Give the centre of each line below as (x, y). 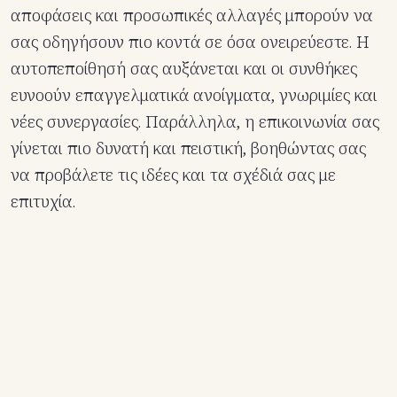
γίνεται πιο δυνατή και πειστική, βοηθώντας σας (188, 148)
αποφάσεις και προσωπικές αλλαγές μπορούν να (192, 16)
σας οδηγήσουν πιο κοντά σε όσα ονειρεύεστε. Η (190, 42)
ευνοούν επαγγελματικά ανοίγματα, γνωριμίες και (194, 95)
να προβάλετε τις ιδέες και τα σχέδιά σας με (173, 175)
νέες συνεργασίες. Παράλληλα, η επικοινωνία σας (195, 122)
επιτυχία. (43, 202)
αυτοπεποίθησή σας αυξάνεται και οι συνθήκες (184, 69)
